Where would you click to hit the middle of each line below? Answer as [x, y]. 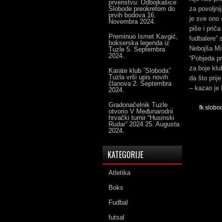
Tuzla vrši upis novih [138, 77]
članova [120, 83]
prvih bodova [127, 15]
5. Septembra [146, 49]
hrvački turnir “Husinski [141, 118]
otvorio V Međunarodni [141, 111]
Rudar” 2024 [126, 124]
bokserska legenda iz [139, 43]
